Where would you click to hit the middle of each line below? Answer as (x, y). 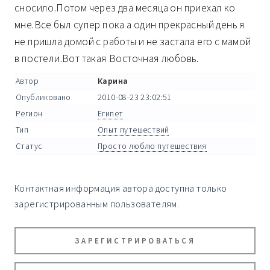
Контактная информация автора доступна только (121, 188)
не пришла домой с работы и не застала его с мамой (133, 42)
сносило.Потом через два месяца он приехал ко (125, 8)
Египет (111, 114)
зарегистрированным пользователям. (97, 204)
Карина (113, 81)
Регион (29, 114)
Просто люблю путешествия (152, 146)
